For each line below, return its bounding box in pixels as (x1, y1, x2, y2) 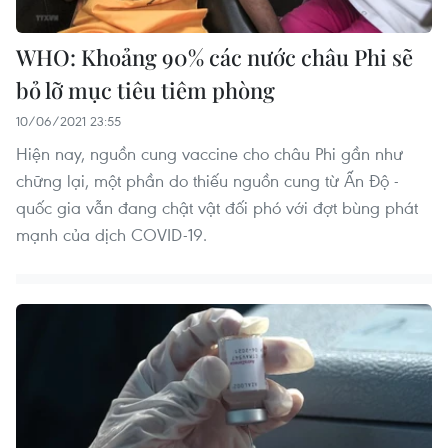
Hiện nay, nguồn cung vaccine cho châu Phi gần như (16, 142, 403, 166)
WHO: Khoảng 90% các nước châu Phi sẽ (16, 42, 413, 73)
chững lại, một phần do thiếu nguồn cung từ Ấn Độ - (16, 169, 399, 193)
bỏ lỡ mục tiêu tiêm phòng (16, 75, 275, 106)
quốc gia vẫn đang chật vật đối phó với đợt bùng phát (16, 196, 418, 220)
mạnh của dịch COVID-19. (16, 223, 207, 247)
